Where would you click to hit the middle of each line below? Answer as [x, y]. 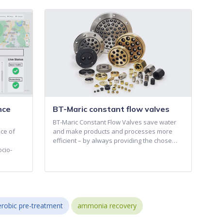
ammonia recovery [107, 206]
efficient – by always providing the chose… [115, 141]
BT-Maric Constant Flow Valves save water [114, 122]
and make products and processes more [112, 132]
